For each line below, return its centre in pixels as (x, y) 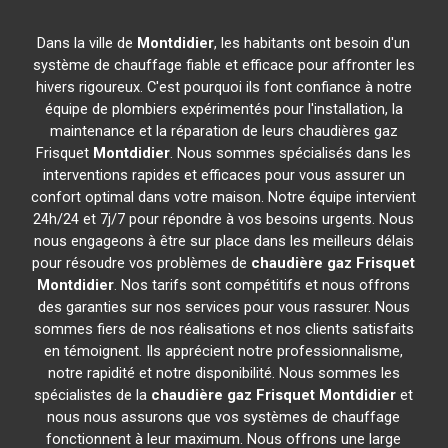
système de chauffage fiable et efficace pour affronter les (223, 65)
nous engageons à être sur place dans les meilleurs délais (223, 241)
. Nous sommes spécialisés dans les (291, 153)
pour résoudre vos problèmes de (142, 263)
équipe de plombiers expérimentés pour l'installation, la (223, 109)
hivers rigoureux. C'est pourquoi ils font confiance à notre (223, 87)
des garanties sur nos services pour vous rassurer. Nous (223, 307)
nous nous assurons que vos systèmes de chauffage (224, 417)
